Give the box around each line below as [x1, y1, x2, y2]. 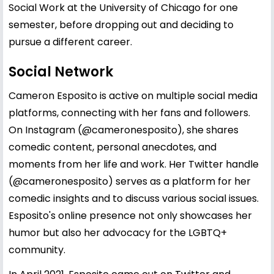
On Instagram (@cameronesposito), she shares [9, 122, 239, 137]
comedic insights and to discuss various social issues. [9, 191, 259, 206]
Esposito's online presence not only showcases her [9, 208, 252, 223]
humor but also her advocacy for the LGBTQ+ [9, 225, 227, 240]
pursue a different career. [9, 34, 132, 49]
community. [9, 242, 65, 257]
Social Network [9, 62, 113, 81]
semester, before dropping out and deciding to [9, 17, 234, 32]
